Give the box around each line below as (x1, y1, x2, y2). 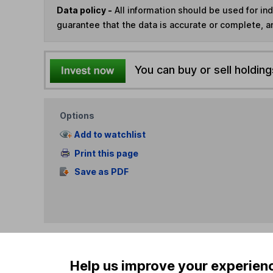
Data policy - (57, 4, 112, 15)
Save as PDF (74, 166, 129, 177)
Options (60, 110, 95, 121)
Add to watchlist (74, 129, 146, 140)
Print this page (74, 147, 138, 158)
